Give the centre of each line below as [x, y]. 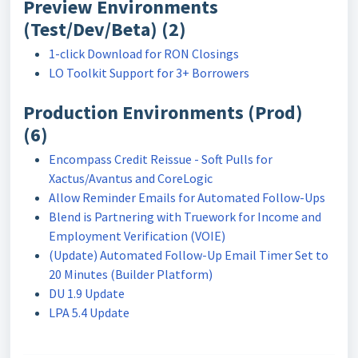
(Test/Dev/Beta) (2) [105, 29]
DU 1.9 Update [87, 293]
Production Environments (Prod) [163, 112]
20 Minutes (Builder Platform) [131, 274]
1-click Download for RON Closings [144, 53]
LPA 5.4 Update [89, 312]
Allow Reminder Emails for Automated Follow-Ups [187, 197]
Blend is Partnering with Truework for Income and [185, 216]
